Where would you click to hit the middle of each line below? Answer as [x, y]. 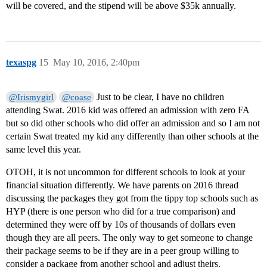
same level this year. [44, 150]
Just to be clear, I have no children [159, 97]
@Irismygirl [32, 97]
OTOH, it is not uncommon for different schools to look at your [125, 172]
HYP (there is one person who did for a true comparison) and [121, 212]
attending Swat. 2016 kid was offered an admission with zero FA [128, 110]
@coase [77, 97]
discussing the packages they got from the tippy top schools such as [132, 198]
